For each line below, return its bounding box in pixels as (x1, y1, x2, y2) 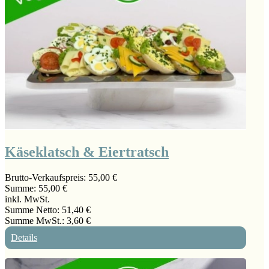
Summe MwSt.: (5, 215, 67, 226)
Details (11, 232, 37, 243)
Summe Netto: (5, 204, 62, 215)
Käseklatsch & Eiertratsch (5, 144, 169, 160)
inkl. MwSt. (5, 193, 50, 204)
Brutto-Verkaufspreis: (5, 172, 88, 183)
